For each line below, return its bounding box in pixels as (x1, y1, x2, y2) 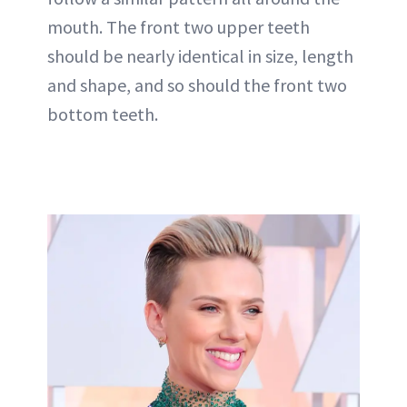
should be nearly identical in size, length (47, 44, 353, 67)
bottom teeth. (47, 102, 158, 125)
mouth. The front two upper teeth (47, 15, 310, 38)
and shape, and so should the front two (47, 73, 347, 96)
